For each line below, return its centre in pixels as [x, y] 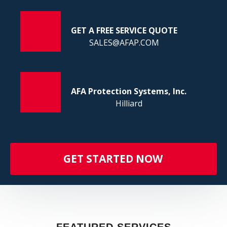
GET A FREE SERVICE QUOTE [124, 30]
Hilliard [129, 103]
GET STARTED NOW [113, 159]
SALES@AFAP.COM [124, 43]
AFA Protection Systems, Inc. [129, 91]
